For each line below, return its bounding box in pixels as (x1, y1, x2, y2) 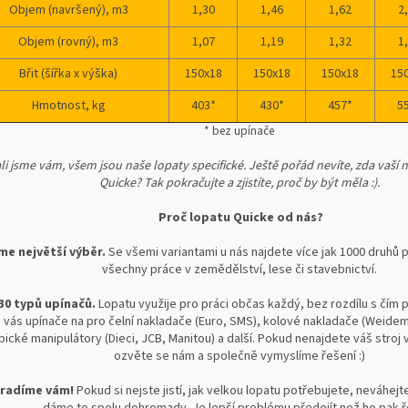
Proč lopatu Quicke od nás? (158, 209, 323, 228)
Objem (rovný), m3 (18, 33, 119, 52)
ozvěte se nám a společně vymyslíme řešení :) (113, 347, 368, 366)
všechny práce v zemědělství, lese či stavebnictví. (101, 260, 380, 280)
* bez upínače (204, 122, 278, 140)
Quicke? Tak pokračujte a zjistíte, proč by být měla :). (98, 174, 382, 193)
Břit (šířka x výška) (19, 65, 118, 84)
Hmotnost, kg (31, 97, 106, 116)
